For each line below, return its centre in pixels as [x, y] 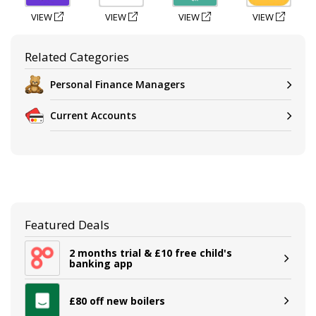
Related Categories [77, 57]
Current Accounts [93, 115]
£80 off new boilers [117, 300]
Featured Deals [67, 225]
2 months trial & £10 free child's [151, 253]
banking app [101, 263]
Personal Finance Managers [117, 84]
